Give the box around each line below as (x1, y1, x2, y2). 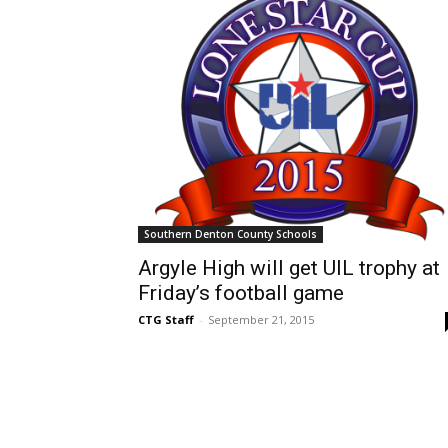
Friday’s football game (138, 281, 344, 306)
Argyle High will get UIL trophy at (138, 256, 440, 281)
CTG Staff (138, 312, 194, 328)
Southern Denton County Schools (144, 227, 317, 242)
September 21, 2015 (208, 312, 314, 328)
